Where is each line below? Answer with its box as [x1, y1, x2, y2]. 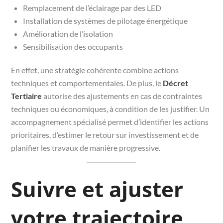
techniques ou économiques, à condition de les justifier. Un [11, 104, 210, 113]
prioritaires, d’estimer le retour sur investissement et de [11, 129, 199, 139]
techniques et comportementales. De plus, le [11, 78, 163, 88]
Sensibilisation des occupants [23, 41, 123, 51]
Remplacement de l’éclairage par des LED [23, 2, 162, 12]
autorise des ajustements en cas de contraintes [42, 91, 203, 101]
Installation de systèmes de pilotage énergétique [23, 15, 188, 25]
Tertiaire [11, 91, 42, 101]
